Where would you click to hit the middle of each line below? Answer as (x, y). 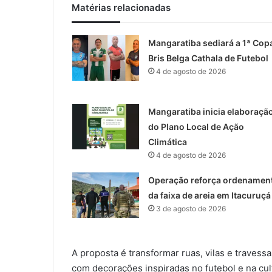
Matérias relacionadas (121, 7)
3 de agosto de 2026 (191, 208)
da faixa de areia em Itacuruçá (209, 195)
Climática (167, 141)
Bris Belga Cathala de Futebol (208, 58)
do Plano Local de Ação (196, 126)
